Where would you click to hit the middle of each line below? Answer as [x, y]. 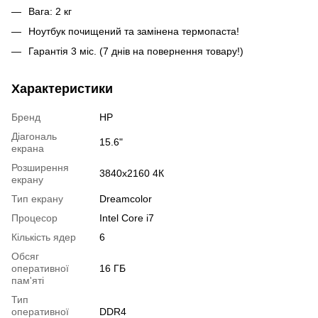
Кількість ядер [44, 237]
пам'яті [28, 281]
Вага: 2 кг [50, 11]
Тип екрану [37, 199]
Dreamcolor [126, 199]
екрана [28, 149]
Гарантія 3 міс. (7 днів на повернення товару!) [136, 51]
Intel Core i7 [127, 218]
